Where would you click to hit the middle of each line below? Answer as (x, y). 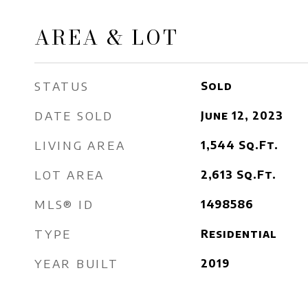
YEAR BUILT (77, 263)
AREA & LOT (107, 37)
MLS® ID (64, 204)
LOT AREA (69, 175)
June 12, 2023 (242, 115)
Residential (239, 234)
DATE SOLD (74, 115)
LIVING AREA (80, 145)
